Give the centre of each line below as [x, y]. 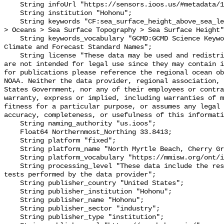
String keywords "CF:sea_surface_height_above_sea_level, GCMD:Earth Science [12, 22]
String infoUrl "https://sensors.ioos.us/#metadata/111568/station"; [12, 5]
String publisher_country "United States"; [12, 183]
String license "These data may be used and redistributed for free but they [12, 56]
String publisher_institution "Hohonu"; [12, 192]
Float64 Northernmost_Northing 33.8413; [12, 132]
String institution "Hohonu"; [12, 13]
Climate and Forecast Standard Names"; [78, 47]
